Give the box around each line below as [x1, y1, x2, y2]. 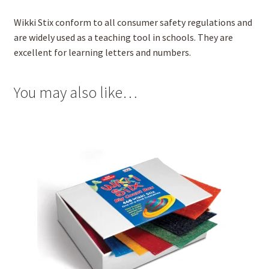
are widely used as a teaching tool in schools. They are [13, 31, 233, 44]
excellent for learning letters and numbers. [13, 46, 191, 59]
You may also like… [13, 82, 138, 102]
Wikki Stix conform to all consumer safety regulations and [13, 16, 252, 29]
